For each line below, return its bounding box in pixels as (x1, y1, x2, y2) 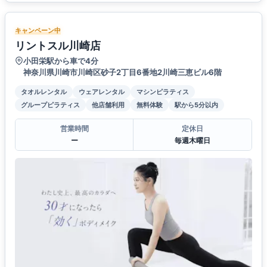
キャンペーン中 (15, 26, 61, 35)
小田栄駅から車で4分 (23, 56, 98, 66)
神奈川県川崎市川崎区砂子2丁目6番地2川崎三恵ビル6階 (23, 67, 222, 77)
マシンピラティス (136, 88, 189, 97)
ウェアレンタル (79, 88, 125, 97)
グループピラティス (21, 101, 80, 110)
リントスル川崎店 (15, 39, 101, 52)
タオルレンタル (21, 88, 67, 97)
